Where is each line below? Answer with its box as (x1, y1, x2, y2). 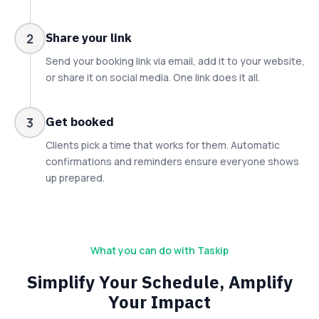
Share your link (46, 30, 132, 46)
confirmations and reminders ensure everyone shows (46, 155, 299, 169)
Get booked (46, 114, 114, 130)
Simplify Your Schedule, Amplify (26, 271, 293, 294)
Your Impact (108, 291, 211, 314)
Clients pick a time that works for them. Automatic (46, 138, 280, 152)
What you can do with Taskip (90, 244, 229, 258)
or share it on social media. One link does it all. (46, 70, 260, 85)
